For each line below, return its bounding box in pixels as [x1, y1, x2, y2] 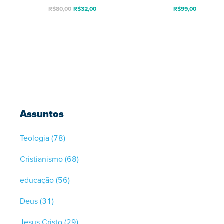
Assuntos [20, 106, 64, 121]
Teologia [20, 132, 49, 144]
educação [20, 174, 54, 186]
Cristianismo [20, 153, 63, 165]
